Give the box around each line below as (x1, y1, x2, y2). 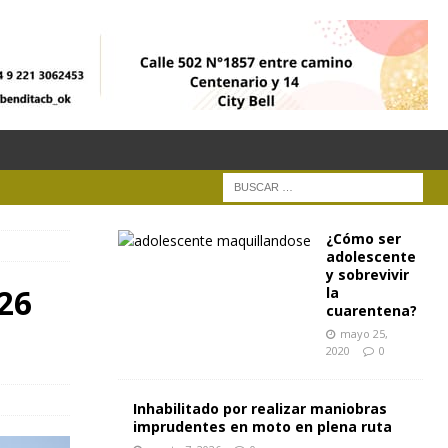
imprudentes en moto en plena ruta (132, 417, 392, 436)
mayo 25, (339, 326, 388, 341)
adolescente (325, 247, 416, 266)
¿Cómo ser (325, 229, 401, 248)
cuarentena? (325, 301, 417, 320)
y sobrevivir (325, 265, 409, 284)
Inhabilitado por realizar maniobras (132, 399, 387, 418)
